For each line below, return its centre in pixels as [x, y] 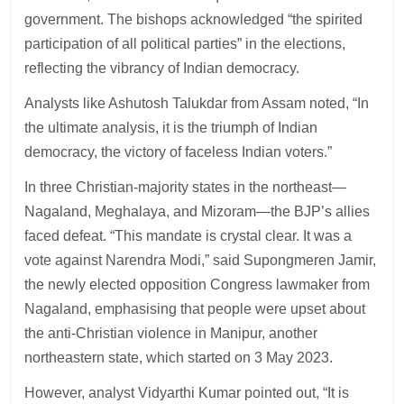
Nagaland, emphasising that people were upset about [195, 308]
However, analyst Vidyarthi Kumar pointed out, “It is [187, 392]
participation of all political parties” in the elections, [185, 43]
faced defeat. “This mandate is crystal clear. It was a [188, 235]
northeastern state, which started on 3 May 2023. [179, 357]
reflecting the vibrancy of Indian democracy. [162, 68]
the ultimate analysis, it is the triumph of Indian [171, 127]
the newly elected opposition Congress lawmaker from [197, 284]
